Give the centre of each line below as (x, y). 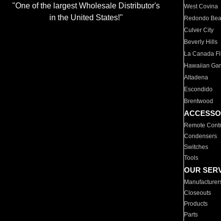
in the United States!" (86, 18)
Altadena (196, 77)
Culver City (199, 30)
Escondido (199, 89)
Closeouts (198, 193)
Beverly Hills (201, 42)
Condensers (201, 136)
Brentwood (199, 101)
